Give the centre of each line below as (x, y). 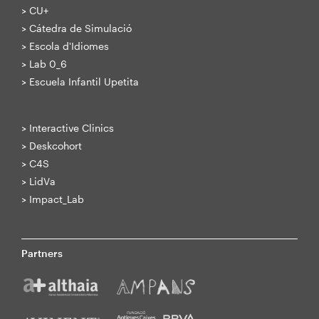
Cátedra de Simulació (80, 28)
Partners (42, 253)
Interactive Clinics (72, 128)
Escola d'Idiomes (69, 46)
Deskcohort (56, 146)
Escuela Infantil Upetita (84, 82)
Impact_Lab (57, 199)
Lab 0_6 (48, 64)
